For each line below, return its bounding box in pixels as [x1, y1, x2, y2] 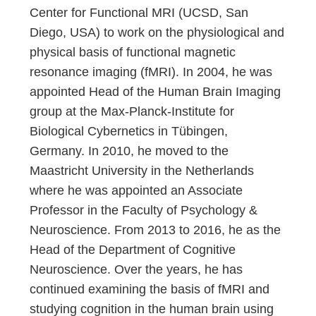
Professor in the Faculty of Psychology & [30, 203, 258, 217]
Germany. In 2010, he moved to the [30, 144, 229, 158]
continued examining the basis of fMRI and [30, 282, 270, 296]
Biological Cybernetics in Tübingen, [30, 124, 229, 138]
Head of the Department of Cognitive [30, 243, 236, 257]
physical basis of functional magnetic [30, 45, 236, 59]
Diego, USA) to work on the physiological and [30, 25, 285, 39]
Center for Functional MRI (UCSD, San [30, 6, 249, 20]
